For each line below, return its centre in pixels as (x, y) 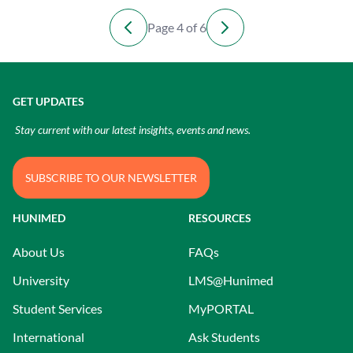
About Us (39, 252)
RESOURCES (220, 218)
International (48, 337)
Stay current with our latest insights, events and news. (132, 130)
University (41, 280)
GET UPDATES (48, 101)
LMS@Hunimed (231, 280)
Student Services (58, 308)
